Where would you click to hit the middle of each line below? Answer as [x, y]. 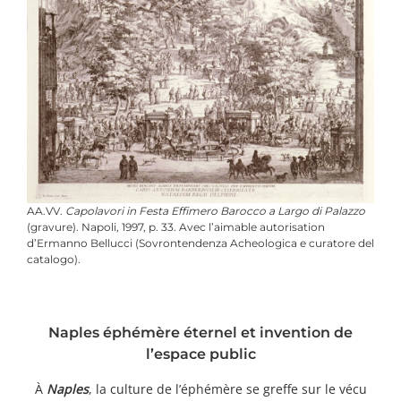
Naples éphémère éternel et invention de [200, 333]
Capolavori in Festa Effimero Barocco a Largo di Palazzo [215, 211]
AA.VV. [46, 211]
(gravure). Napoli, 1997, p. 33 [100, 227]
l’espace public [200, 354]
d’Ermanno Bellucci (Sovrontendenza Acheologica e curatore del [200, 243]
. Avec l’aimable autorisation [249, 227]
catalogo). [54, 260]
